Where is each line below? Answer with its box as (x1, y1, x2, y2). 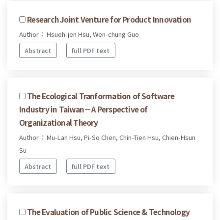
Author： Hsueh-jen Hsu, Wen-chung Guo (19, 29, 139, 39)
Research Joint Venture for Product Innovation (27, 14, 192, 25)
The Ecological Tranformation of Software (27, 90, 175, 101)
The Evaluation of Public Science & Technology (27, 206, 190, 217)
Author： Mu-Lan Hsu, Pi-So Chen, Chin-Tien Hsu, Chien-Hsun (19, 132, 195, 142)
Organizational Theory (19, 116, 98, 128)
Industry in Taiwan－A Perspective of (19, 103, 148, 114)
